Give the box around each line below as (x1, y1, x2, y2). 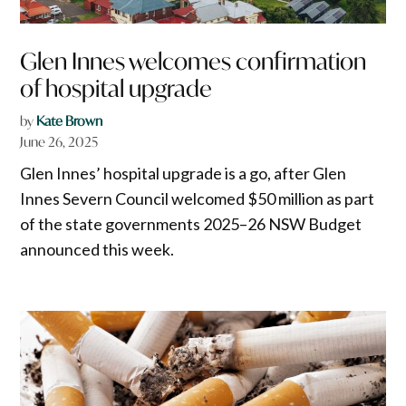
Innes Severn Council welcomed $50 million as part (20, 188, 375, 208)
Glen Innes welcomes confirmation (20, 45, 367, 76)
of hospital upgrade (20, 72, 213, 103)
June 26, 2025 (20, 132, 99, 150)
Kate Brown (36, 111, 103, 130)
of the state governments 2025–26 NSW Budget (20, 213, 362, 234)
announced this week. (20, 238, 175, 259)
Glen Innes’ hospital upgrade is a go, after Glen (20, 162, 347, 183)
